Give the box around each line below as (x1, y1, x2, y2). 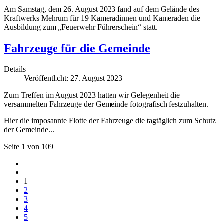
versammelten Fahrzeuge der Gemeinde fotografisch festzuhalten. (4, 99, 208, 108)
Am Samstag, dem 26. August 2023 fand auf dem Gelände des (4, 4, 199, 13)
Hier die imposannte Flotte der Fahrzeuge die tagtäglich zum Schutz (4, 116, 216, 125)
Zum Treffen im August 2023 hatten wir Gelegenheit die (4, 90, 180, 99)
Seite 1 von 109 (4, 142, 53, 151)
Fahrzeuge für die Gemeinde (4, 41, 150, 55)
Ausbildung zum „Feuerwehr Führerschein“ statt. (4, 22, 158, 31)
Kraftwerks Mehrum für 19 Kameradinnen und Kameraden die (4, 13, 200, 22)
